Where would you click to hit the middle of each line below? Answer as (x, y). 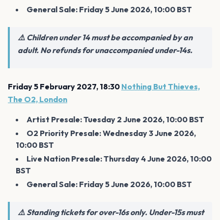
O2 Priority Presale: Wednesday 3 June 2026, (111, 133)
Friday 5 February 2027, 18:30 (64, 86)
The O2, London (38, 99)
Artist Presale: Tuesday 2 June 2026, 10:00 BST (115, 119)
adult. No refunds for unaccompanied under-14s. (105, 50)
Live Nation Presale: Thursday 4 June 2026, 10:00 (119, 158)
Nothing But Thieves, (161, 86)
